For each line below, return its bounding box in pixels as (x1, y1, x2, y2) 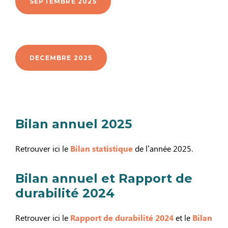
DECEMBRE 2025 (30, 53, 93, 62)
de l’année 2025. (133, 142, 193, 154)
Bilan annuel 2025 (15, 116, 132, 131)
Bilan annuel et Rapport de (15, 170, 192, 186)
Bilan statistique (70, 142, 133, 154)
